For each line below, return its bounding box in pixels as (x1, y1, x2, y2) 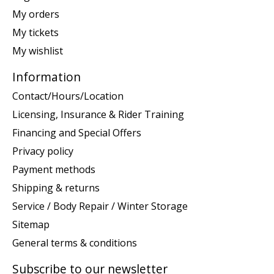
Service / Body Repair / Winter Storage (12, 199, 188, 213)
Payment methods (12, 163, 95, 177)
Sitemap (12, 218, 50, 232)
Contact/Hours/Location (12, 89, 124, 103)
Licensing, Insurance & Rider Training (12, 108, 184, 122)
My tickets (12, 25, 59, 39)
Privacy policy (12, 144, 73, 158)
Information (12, 68, 81, 85)
